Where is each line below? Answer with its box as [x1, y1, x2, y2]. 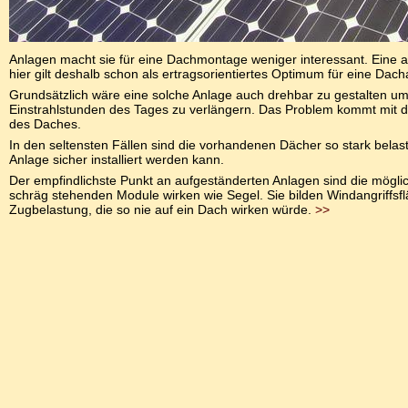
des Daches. [9, 116, 81, 131]
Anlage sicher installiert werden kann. [9, 151, 224, 167]
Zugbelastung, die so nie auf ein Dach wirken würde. [9, 201, 315, 217]
